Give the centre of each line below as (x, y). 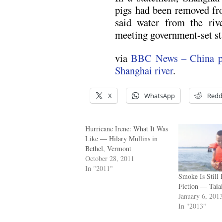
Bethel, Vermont (108, 148)
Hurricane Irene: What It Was (127, 128)
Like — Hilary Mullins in (121, 138)
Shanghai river (144, 70)
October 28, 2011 (110, 158)
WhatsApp (160, 95)
